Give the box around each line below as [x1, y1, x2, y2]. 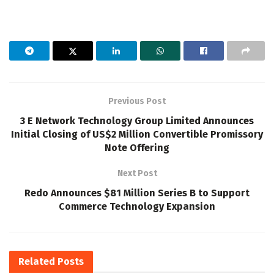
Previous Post [108, 95, 166, 106]
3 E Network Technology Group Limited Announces [20, 114, 254, 127]
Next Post [117, 168, 157, 179]
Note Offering [105, 141, 169, 154]
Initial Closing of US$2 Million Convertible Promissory [11, 128, 263, 140]
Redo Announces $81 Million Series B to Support [24, 187, 250, 199]
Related [18, 255, 55, 267]
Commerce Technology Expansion [59, 200, 215, 212]
